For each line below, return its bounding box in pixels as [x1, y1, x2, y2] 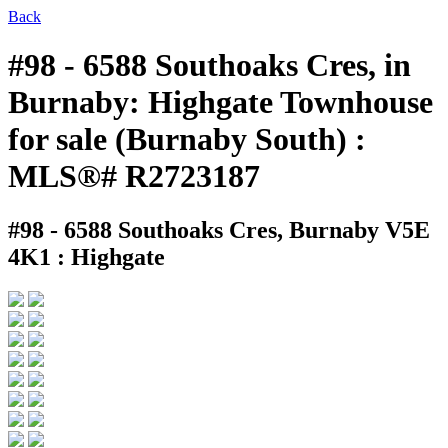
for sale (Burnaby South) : [8, 121, 366, 158]
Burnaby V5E [289, 216, 430, 243]
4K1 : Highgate [8, 243, 165, 270]
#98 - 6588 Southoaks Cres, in [8, 47, 411, 84]
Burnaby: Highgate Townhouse [8, 84, 433, 121]
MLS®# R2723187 [8, 158, 260, 195]
